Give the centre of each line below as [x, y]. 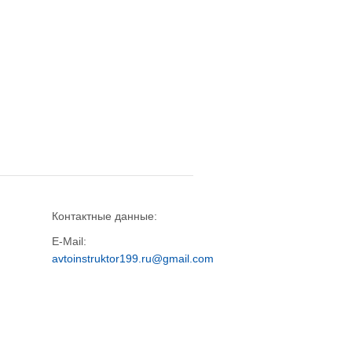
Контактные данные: [104, 216]
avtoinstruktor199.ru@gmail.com [133, 259]
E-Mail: [69, 242]
